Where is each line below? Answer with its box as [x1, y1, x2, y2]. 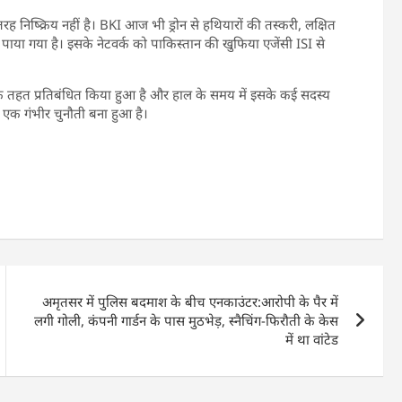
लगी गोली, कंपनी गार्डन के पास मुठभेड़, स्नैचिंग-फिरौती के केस [34, 311, 339, 330]
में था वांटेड [285, 330, 339, 349]
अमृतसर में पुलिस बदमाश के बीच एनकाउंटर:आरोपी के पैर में [42, 293, 339, 311]
